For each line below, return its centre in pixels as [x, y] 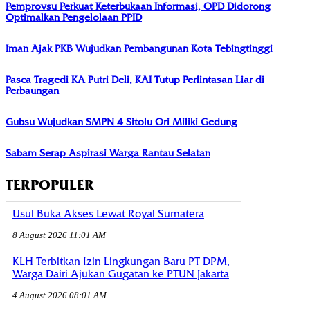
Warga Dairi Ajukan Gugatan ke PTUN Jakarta [121, 274]
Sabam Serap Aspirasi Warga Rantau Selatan [108, 153]
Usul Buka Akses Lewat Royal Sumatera [108, 214]
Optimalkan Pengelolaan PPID [74, 18]
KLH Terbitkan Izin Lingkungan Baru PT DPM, [121, 261]
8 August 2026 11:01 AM [59, 235]
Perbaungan [32, 91]
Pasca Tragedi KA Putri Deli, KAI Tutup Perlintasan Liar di [135, 80]
